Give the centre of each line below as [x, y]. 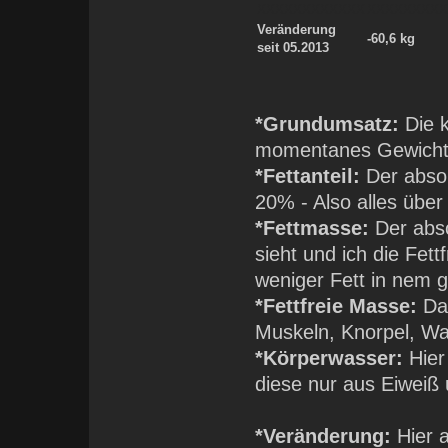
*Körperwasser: [329, 358]
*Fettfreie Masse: [336, 306]
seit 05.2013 [293, 48]
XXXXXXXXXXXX [311, 10]
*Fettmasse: [312, 228]
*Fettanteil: [308, 176]
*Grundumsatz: [327, 124]
